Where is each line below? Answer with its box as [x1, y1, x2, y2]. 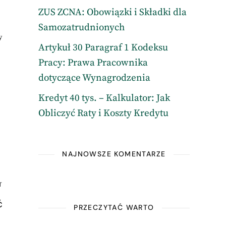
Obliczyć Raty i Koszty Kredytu [38, 107, 168, 119]
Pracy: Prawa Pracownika [38, 57, 148, 69]
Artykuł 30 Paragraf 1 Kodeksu [38, 42, 168, 53]
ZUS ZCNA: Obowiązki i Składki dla [38, 7, 187, 18]
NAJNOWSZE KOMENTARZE [62, 149, 166, 158]
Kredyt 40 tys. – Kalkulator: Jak [38, 92, 170, 104]
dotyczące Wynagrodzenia [38, 72, 150, 84]
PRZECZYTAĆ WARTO [74, 203, 154, 212]
